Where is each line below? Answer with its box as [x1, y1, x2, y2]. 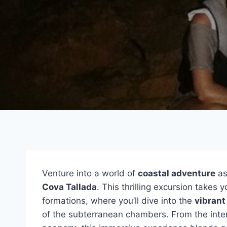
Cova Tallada [42, 182, 97, 192]
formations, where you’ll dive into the [42, 196, 195, 206]
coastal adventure [138, 168, 215, 178]
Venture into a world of [42, 168, 138, 178]
